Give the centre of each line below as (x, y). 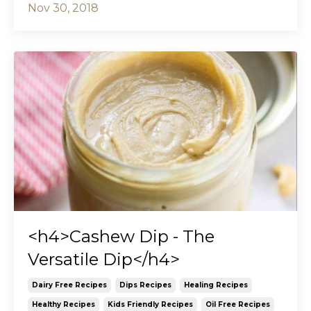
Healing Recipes (216, 285)
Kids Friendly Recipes (150, 304)
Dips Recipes (145, 285)
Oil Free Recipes (238, 304)
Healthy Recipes (64, 304)
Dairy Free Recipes (69, 285)
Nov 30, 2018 (63, 8)
